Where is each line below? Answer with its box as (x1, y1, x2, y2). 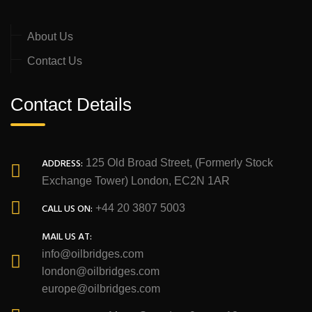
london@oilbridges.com (42, 265, 159, 277)
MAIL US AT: (42, 228, 92, 245)
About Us (27, 30, 73, 42)
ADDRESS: (42, 155, 83, 172)
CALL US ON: (42, 201, 93, 217)
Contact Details (10, 93, 132, 115)
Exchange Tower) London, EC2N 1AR (42, 174, 230, 187)
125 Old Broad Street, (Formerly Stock (83, 156, 273, 169)
